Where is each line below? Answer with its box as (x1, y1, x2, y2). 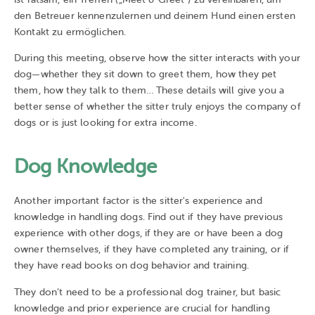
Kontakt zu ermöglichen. (14, 26, 127, 37)
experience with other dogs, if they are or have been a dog (14, 228, 283, 239)
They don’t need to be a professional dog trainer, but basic (14, 286, 281, 297)
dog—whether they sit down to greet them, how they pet (14, 68, 277, 79)
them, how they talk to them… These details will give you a (14, 84, 285, 96)
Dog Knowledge (14, 155, 157, 179)
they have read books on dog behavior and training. (14, 260, 250, 271)
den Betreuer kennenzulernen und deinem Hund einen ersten (14, 10, 295, 21)
